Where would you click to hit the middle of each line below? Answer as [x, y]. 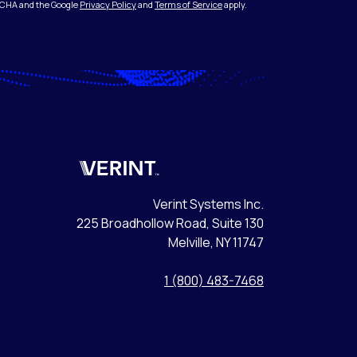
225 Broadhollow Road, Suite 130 [170, 223]
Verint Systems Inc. [208, 204]
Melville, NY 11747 [216, 242]
